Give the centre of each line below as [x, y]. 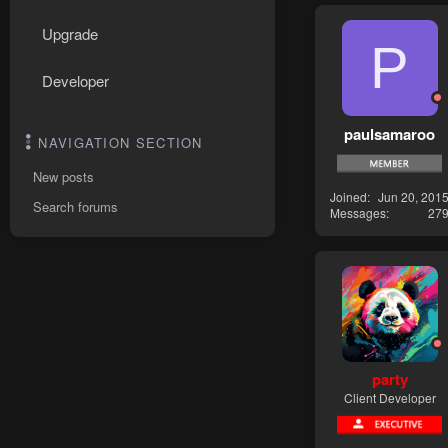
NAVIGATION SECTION [120, 142]
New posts [63, 176]
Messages [358, 212]
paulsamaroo [389, 133]
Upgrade [70, 33]
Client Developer [389, 398]
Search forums [75, 206]
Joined [348, 196]
